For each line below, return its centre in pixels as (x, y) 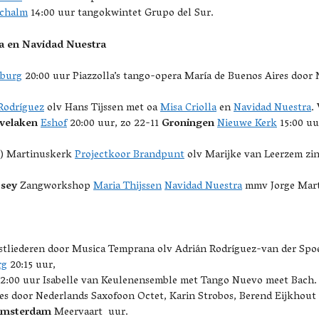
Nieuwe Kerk (247, 124)
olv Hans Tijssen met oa (102, 108)
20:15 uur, (31, 266)
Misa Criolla (188, 108)
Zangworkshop (55, 187)
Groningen (188, 124)
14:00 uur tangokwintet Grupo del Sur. (121, 14)
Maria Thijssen (127, 187)
